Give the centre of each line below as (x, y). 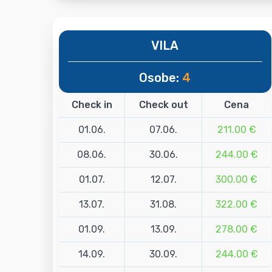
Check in (92, 105)
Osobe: (161, 78)
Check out (163, 105)
